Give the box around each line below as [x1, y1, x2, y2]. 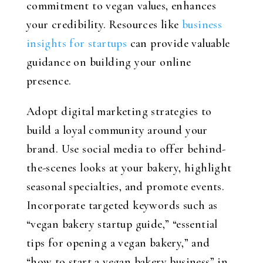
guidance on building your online [26, 55, 191, 69]
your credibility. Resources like [26, 18, 182, 32]
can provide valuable [127, 36, 230, 50]
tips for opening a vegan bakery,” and [26, 236, 210, 250]
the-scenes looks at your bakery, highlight [26, 161, 232, 175]
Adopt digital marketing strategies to [26, 104, 212, 119]
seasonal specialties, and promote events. [26, 180, 225, 194]
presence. [26, 74, 72, 88]
